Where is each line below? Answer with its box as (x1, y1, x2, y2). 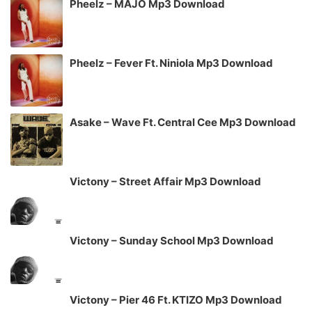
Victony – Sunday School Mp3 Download (70, 233, 274, 247)
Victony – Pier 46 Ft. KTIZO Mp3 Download (70, 292, 282, 306)
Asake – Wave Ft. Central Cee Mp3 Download (70, 115, 296, 129)
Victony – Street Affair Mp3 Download (70, 174, 261, 188)
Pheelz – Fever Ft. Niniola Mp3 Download (70, 56, 273, 70)
